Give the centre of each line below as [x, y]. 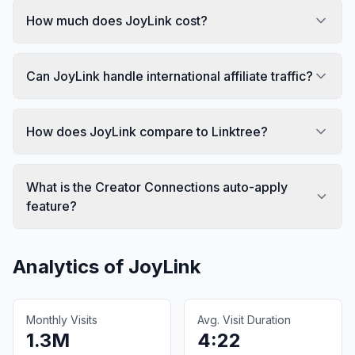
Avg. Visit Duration [244, 319]
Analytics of [71, 266]
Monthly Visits [62, 319]
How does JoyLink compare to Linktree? [147, 131]
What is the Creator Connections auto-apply [157, 187]
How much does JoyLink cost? [117, 20]
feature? [52, 206]
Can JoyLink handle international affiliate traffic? [170, 76]
